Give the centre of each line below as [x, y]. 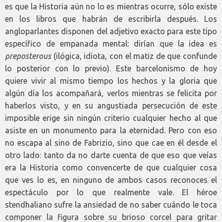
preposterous [28, 56]
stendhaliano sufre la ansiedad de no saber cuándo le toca [111, 205]
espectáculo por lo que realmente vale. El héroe [111, 193]
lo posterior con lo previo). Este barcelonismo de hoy [111, 69]
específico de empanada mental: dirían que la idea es [111, 44]
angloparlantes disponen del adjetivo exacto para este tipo [111, 31]
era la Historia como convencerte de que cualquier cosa [111, 168]
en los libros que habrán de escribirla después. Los [111, 19]
